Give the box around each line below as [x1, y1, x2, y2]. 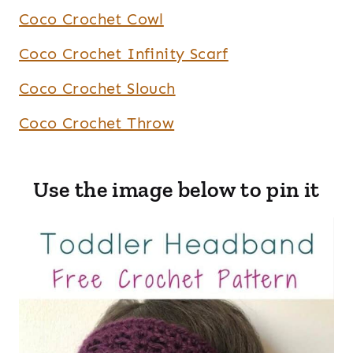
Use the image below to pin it [33, 176, 320, 203]
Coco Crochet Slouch [19, 78, 176, 98]
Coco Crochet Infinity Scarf [19, 43, 229, 63]
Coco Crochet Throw [19, 113, 175, 132]
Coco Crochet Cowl [19, 9, 164, 28]
